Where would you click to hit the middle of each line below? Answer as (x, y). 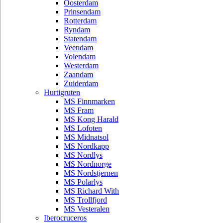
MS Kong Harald (91, 119)
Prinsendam (82, 12)
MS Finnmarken (89, 101)
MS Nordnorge (88, 164)
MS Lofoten (83, 128)
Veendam (78, 48)
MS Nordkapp (86, 146)
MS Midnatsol (86, 137)
